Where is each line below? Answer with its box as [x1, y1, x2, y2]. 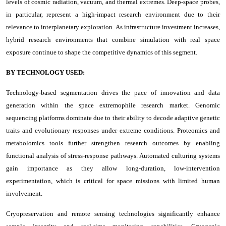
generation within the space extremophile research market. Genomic [6, 101, 220, 109]
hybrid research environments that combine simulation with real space [6, 35, 220, 43]
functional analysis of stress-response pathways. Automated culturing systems [6, 151, 220, 159]
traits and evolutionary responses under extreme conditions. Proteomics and [6, 126, 220, 134]
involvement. [6, 189, 42, 197]
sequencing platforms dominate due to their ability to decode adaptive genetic [6, 114, 220, 122]
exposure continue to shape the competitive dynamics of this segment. [6, 48, 197, 56]
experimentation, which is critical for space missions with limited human [6, 177, 220, 185]
